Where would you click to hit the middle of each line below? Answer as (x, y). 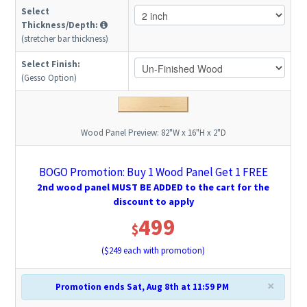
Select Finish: (51, 64)
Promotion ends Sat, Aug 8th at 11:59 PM (143, 287)
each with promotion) (163, 251)
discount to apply (153, 202)
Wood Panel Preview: (121, 133)
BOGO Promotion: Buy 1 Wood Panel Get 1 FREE (153, 172)
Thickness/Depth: (60, 25)
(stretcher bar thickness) (65, 39)
